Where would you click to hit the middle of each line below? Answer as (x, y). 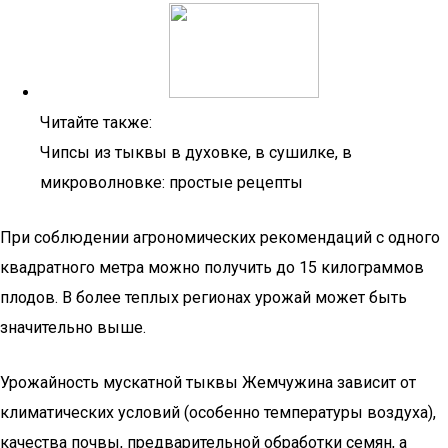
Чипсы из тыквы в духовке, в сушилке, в (196, 152)
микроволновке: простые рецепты (171, 182)
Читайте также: (96, 122)
